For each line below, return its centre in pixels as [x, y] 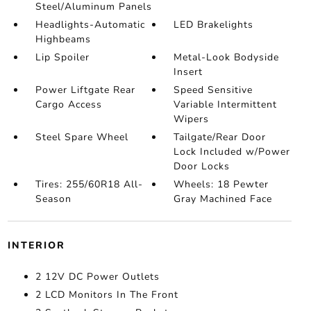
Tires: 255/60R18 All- [89, 184]
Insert [188, 72]
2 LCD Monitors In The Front [107, 295]
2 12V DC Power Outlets [97, 277]
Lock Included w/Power [232, 152]
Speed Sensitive [213, 90]
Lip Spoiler [62, 57]
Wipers [192, 119]
